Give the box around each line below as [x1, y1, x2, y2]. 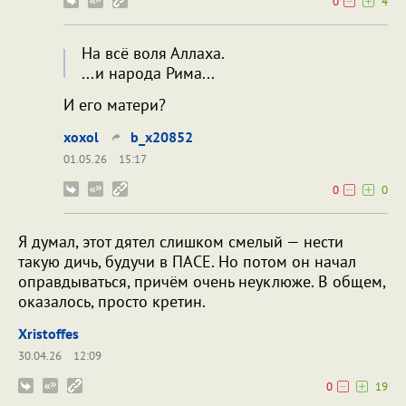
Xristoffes [18, 324, 79, 343]
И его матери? [63, 94, 166, 116]
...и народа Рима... [82, 63, 215, 84]
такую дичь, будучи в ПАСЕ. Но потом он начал [18, 251, 356, 273]
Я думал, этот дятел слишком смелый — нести [18, 231, 343, 253]
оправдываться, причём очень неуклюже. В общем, [18, 271, 385, 293]
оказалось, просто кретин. [18, 291, 206, 313]
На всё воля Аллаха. [82, 43, 225, 64]
